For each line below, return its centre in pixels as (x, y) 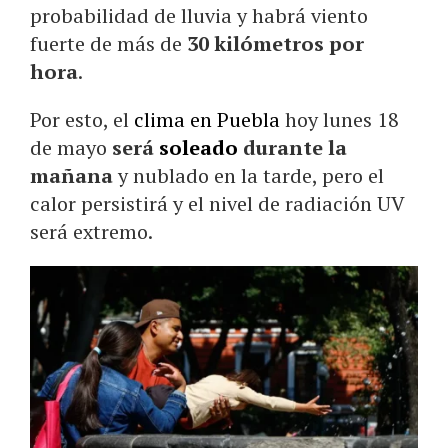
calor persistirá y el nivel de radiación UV (217, 203)
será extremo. (91, 231)
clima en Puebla (209, 119)
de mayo (71, 147)
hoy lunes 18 (342, 119)
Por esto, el (82, 119)
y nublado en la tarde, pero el (251, 175)
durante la (295, 147)
